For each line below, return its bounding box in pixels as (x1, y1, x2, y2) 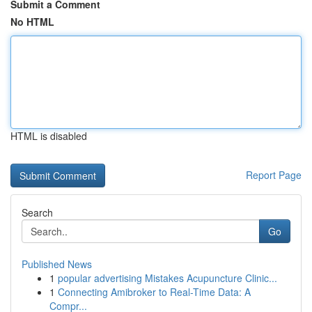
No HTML (10, 15, 54, 29)
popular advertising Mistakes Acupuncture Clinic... (58, 271, 277, 285)
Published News (22, 257, 92, 271)
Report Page (246, 168, 302, 182)
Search (22, 205, 53, 219)
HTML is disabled (10, 129, 87, 143)
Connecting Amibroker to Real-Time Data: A (58, 285, 251, 299)
